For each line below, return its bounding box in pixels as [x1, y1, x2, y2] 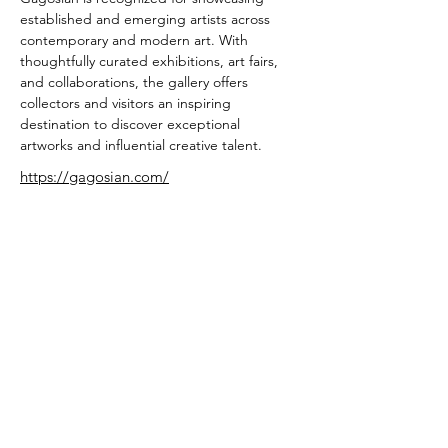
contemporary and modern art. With [20, 31, 252, 49]
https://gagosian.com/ [20, 167, 169, 186]
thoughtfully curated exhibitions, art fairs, [20, 52, 282, 70]
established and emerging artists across [20, 10, 274, 28]
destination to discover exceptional [20, 115, 244, 133]
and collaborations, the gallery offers [20, 73, 252, 91]
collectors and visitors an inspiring [20, 94, 235, 112]
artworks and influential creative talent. [20, 136, 262, 154]
